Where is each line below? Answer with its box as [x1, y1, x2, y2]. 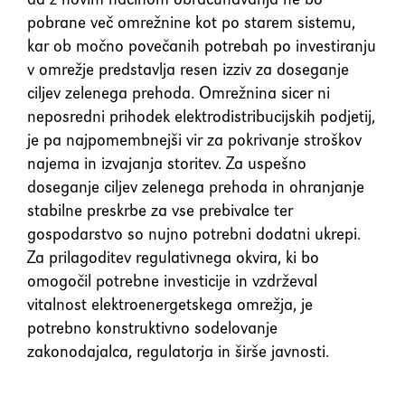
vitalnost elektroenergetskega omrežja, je [27, 294, 313, 315]
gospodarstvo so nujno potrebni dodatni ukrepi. [27, 223, 361, 244]
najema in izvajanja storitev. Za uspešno [27, 153, 306, 174]
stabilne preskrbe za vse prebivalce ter [27, 200, 293, 221]
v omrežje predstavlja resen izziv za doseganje [27, 59, 349, 80]
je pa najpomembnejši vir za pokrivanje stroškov [27, 129, 362, 150]
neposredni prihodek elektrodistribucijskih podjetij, [27, 106, 375, 127]
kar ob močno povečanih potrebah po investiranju [27, 35, 376, 56]
